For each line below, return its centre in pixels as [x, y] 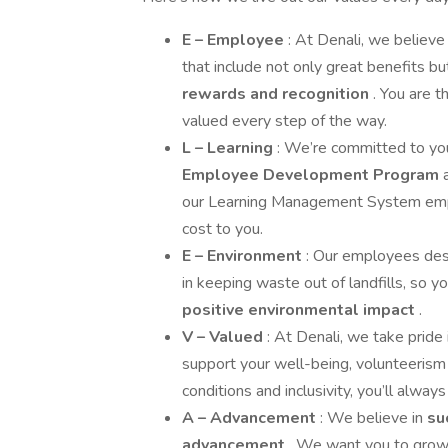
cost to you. [222, 229]
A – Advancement [251, 418]
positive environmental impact [300, 310]
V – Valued [224, 337]
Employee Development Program [312, 175]
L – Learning [229, 148]
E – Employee [235, 40]
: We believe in [373, 418]
